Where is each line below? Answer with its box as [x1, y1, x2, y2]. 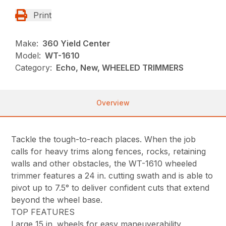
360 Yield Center [42, 38, 111, 49]
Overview [96, 98, 130, 107]
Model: [15, 50, 41, 61]
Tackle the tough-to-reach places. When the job [11, 134, 196, 145]
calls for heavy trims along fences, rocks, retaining [11, 146, 206, 157]
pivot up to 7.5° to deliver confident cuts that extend [11, 183, 210, 193]
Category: [15, 63, 52, 73]
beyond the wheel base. [11, 195, 103, 205]
